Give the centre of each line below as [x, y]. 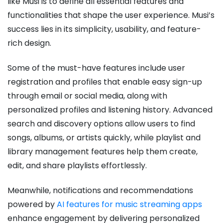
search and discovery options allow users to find [101, 123]
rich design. [29, 43]
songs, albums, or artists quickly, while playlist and [104, 137]
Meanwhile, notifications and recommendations [100, 190]
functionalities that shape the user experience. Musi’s [111, 15]
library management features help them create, [103, 151]
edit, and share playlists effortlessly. [77, 165]
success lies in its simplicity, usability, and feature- [104, 29]
